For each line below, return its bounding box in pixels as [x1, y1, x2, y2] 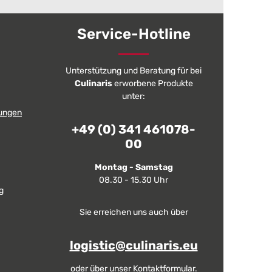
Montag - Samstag [94, 162, 173, 172]
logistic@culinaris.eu [69, 238, 198, 253]
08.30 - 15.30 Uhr [99, 175, 168, 185]
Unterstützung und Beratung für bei [66, 66, 202, 76]
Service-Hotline [76, 25, 191, 42]
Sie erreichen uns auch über [79, 207, 188, 217]
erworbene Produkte [112, 78, 193, 89]
